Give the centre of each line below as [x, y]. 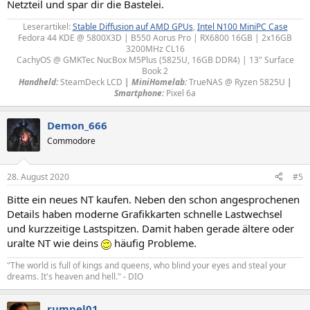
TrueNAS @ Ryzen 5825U [237, 82]
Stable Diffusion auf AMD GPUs [133, 27]
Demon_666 [77, 126]
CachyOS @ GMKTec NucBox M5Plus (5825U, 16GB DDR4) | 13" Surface [155, 60]
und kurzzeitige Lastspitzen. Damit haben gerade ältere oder [151, 228]
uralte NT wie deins [54, 243]
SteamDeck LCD [91, 82]
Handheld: [38, 82]
